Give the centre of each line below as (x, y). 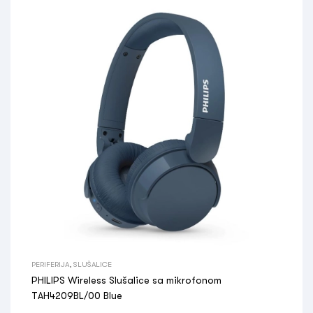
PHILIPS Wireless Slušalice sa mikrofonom (126, 280)
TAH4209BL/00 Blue (77, 296)
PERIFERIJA (50, 264)
